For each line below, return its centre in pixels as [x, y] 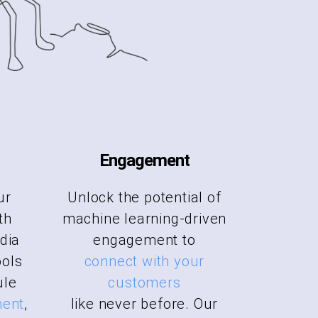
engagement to [144, 240]
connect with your [144, 261]
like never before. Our [144, 303]
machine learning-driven [144, 218]
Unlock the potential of [144, 197]
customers [144, 282]
